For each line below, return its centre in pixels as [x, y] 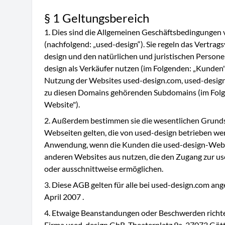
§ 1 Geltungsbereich [97, 18]
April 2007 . [64, 197]
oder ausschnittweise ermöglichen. [104, 168]
